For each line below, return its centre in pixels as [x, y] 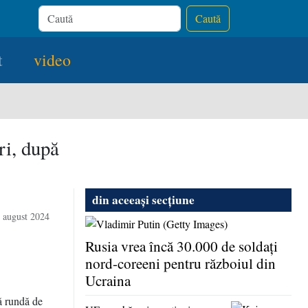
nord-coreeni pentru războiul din [180, 264]
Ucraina [108, 281]
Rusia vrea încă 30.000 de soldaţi [181, 246]
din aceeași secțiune [143, 200]
